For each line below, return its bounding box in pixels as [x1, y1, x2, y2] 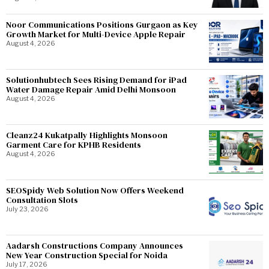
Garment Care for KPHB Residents [6, 138, 141, 151]
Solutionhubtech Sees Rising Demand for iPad [6, 73, 187, 86]
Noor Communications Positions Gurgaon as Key [6, 18, 198, 31]
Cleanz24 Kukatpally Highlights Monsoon [6, 128, 168, 141]
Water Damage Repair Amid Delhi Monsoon [6, 83, 176, 95]
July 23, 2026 [6, 204, 49, 213]
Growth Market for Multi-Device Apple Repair [6, 28, 186, 40]
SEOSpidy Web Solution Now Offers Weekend [6, 184, 184, 196]
